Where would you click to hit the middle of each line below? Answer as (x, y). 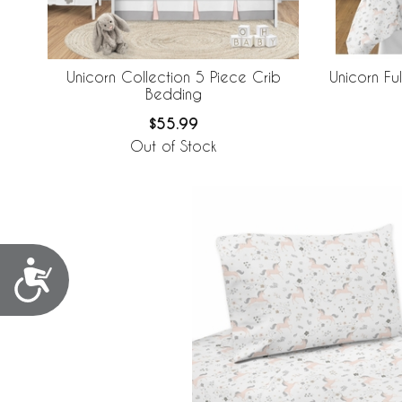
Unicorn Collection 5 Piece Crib (173, 77)
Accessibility (121, 272)
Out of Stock (173, 146)
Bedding (173, 94)
